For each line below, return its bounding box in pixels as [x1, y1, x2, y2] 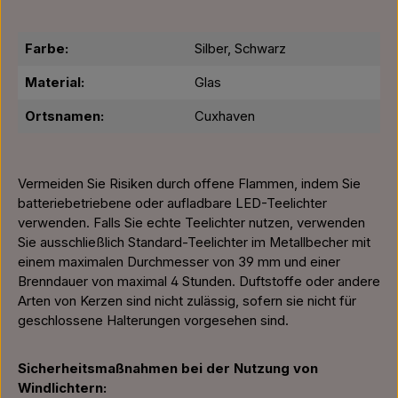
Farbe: [25, 41, 68, 57]
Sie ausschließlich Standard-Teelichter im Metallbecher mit [18, 235, 370, 251]
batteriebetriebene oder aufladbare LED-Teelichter [18, 195, 327, 211]
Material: [25, 75, 84, 91]
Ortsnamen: [25, 108, 104, 124]
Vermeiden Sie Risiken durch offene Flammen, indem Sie [18, 176, 361, 192]
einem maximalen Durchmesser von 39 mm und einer [18, 254, 340, 270]
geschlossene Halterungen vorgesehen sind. [18, 313, 289, 329]
